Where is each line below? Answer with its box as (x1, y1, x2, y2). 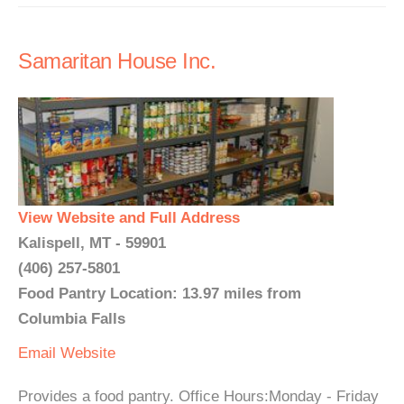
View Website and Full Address (18, 209, 240, 226)
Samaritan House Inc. (18, 49, 216, 73)
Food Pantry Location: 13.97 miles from (18, 285, 301, 302)
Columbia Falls (18, 310, 125, 327)
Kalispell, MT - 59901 (18, 234, 166, 252)
